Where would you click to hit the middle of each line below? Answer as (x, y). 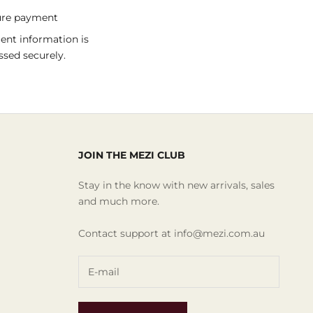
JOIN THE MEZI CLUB (132, 155)
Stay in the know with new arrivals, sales (176, 185)
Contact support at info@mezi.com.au (172, 234)
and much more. (119, 202)
